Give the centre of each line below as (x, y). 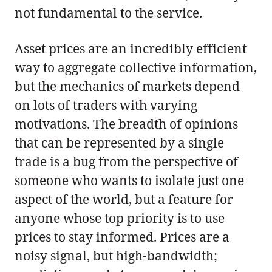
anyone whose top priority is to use (120, 218)
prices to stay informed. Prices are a (122, 236)
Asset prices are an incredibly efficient (131, 48)
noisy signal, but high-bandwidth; (116, 255)
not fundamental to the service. (108, 12)
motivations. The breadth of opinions (126, 124)
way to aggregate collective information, (136, 67)
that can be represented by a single (119, 142)
